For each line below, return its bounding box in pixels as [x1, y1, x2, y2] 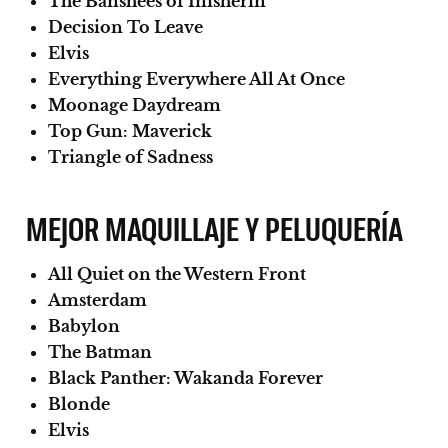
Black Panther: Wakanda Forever [48, 367, 323, 388]
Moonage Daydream [48, 94, 221, 115]
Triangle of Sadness [48, 146, 213, 167]
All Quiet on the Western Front [48, 263, 306, 284]
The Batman [48, 341, 152, 362]
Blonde [48, 393, 110, 414]
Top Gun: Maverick [48, 120, 212, 141]
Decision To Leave [48, 16, 203, 37]
